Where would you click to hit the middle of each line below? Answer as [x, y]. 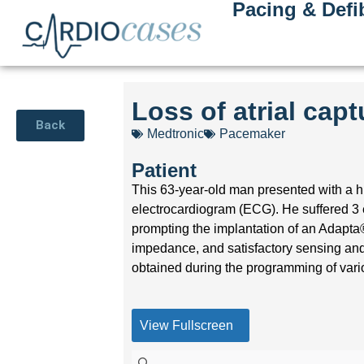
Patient [165, 170]
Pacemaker [253, 134]
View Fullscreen [187, 325]
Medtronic [176, 134]
